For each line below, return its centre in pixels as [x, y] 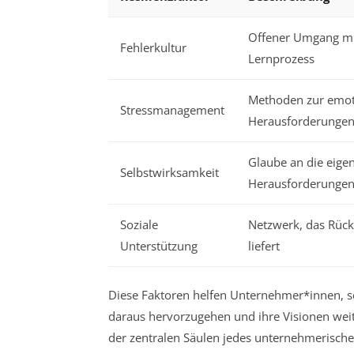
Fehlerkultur [153, 47]
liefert [264, 245]
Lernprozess [281, 58]
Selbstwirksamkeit [169, 172]
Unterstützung [159, 245]
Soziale [139, 224]
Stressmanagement [172, 109]
